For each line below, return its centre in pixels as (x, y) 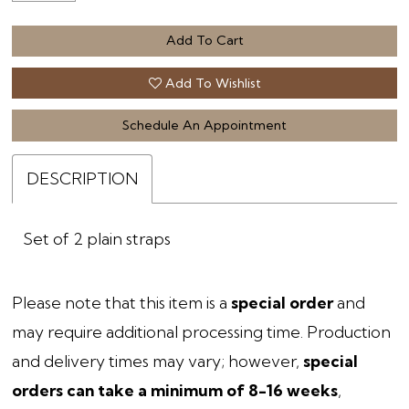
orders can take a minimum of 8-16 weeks (175, 390)
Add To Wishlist (213, 83)
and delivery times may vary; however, (158, 361)
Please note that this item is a (122, 302)
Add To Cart (204, 41)
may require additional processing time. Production (202, 331)
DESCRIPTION (83, 178)
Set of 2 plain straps (97, 239)
